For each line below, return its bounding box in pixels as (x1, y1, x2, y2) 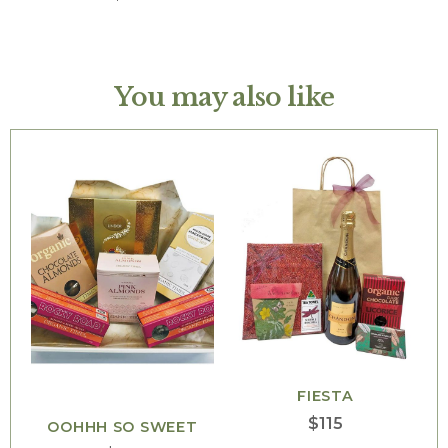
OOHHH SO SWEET (47, 418, 198, 436)
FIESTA (297, 387, 354, 406)
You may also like (114, 80, 334, 113)
